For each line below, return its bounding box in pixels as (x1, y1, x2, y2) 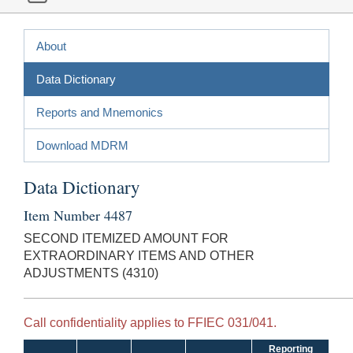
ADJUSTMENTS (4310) (24, 266, 158, 280)
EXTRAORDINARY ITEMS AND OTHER (24, 248, 255, 262)
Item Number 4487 (24, 205, 132, 225)
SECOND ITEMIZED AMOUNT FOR (24, 231, 229, 245)
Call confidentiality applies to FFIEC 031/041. (24, 315, 277, 329)
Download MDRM (36, 138, 128, 152)
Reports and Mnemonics (36, 105, 163, 119)
